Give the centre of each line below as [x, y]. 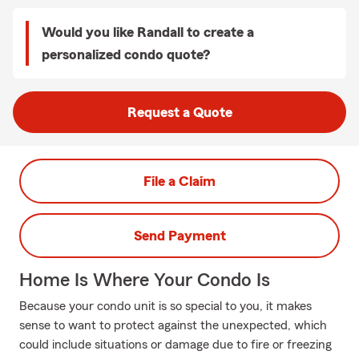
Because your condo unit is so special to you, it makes [165, 306]
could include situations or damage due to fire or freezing [175, 345]
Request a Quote [179, 112]
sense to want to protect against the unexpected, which [173, 325]
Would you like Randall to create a [148, 32]
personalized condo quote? [126, 54]
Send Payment [179, 236]
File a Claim [179, 181]
